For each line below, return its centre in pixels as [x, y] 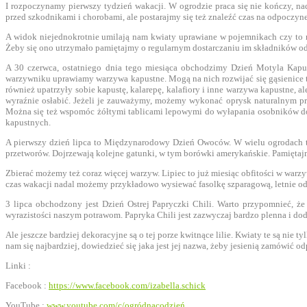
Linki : [18, 265]
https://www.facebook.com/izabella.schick [127, 285]
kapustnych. [28, 122]
